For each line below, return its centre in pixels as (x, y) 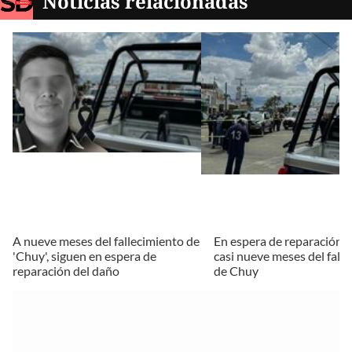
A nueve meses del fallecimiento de (106, 241)
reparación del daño (66, 271)
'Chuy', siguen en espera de (84, 256)
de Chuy (236, 271)
